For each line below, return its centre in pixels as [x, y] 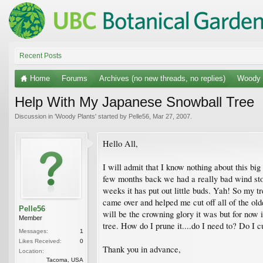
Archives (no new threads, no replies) [162, 78]
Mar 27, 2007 [171, 116]
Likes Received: [40, 241]
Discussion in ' [35, 116]
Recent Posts [41, 55]
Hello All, [120, 143]
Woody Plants [75, 116]
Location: [31, 251]
